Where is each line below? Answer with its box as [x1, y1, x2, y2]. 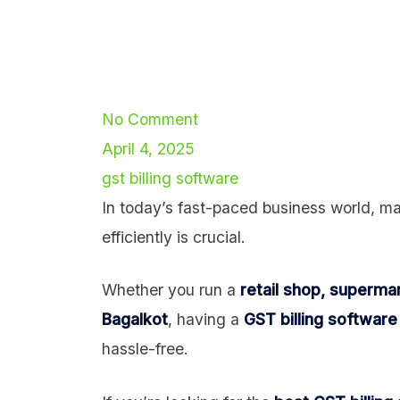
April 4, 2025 [102, 139, 195, 158]
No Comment [102, 110, 198, 129]
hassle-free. [102, 339, 188, 359]
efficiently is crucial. [102, 228, 246, 246]
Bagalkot [102, 310, 168, 329]
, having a [168, 310, 244, 329]
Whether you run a [102, 280, 240, 300]
